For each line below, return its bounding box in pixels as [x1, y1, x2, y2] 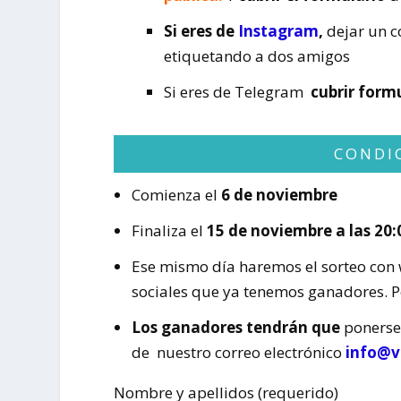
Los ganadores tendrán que [131, 317, 340, 338]
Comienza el [131, 184, 221, 206]
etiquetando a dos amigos [164, 45, 351, 66]
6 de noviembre [220, 184, 337, 206]
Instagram [238, 20, 320, 41]
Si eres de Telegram [164, 81, 311, 102]
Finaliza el [131, 220, 203, 242]
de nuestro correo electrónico [131, 342, 346, 363]
